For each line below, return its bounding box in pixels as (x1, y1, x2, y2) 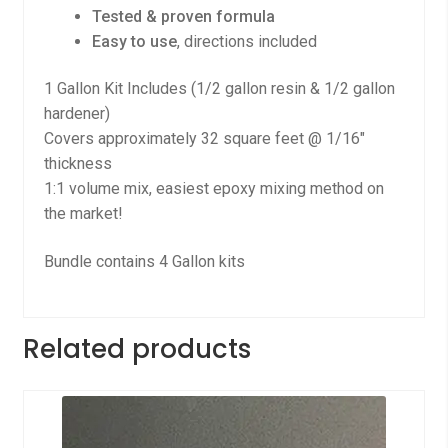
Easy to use (91, 31, 177, 51)
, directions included (176, 31, 317, 51)
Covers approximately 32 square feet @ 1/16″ (43, 129, 365, 149)
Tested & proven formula (91, 6, 275, 26)
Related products (22, 330, 251, 367)
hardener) (43, 104, 110, 124)
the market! (43, 204, 123, 224)
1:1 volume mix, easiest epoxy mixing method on (43, 179, 384, 199)
